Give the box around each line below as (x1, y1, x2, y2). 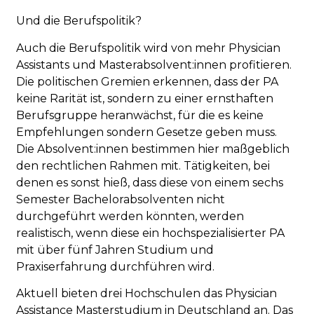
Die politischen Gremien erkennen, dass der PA (16, 74, 279, 88)
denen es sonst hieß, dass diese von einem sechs (16, 175, 284, 189)
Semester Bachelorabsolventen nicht (16, 192, 226, 206)
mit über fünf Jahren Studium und (16, 243, 214, 257)
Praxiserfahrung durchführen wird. (16, 259, 218, 273)
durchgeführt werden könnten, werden (16, 209, 245, 223)
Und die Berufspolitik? (16, 14, 145, 28)
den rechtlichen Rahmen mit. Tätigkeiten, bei (16, 158, 271, 172)
